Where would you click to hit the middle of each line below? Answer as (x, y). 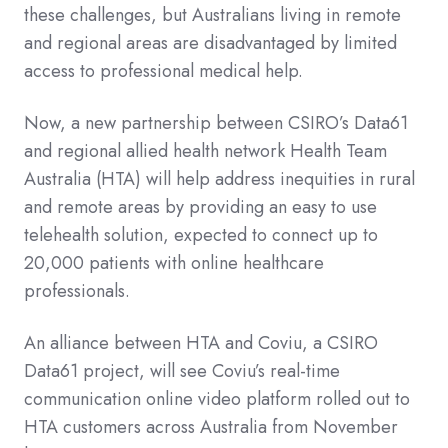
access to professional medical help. (163, 70)
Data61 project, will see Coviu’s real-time (182, 370)
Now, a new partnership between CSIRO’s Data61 (216, 122)
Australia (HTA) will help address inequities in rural (219, 178)
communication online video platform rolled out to (217, 398)
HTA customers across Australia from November (211, 426)
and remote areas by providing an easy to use (200, 206)
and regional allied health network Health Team (205, 150)
